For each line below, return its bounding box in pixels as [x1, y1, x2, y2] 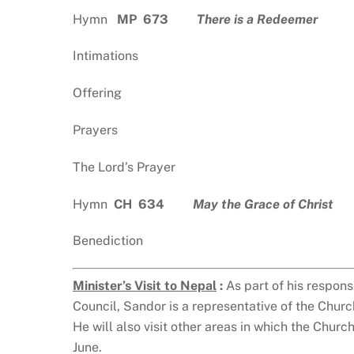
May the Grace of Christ [193, 196, 333, 212]
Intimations [73, 48, 138, 64]
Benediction [73, 233, 143, 249]
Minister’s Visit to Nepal [73, 278, 217, 294]
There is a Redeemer [197, 11, 318, 27]
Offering [73, 85, 122, 101]
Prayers [73, 122, 118, 137]
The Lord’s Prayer [73, 159, 175, 175]
